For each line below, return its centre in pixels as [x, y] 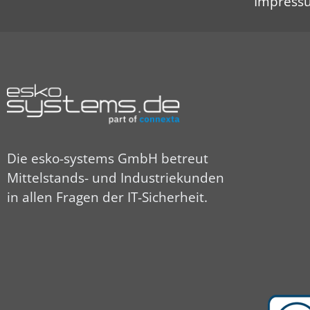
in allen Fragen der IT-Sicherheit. [107, 198]
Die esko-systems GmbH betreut [108, 159]
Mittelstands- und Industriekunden [116, 178]
